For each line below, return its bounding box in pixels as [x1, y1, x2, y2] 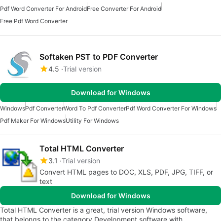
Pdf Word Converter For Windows [126, 105, 217, 112]
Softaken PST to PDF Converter [39, 51, 158, 62]
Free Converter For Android [87, 5, 161, 13]
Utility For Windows [66, 117, 119, 125]
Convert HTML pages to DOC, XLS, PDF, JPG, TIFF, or [39, 168, 213, 177]
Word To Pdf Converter [64, 105, 126, 112]
